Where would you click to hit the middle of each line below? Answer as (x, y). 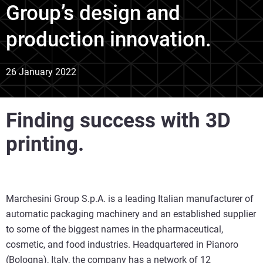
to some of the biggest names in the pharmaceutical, (114, 229)
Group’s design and (93, 13)
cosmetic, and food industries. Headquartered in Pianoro (122, 245)
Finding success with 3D (118, 121)
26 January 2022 (41, 72)
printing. (45, 144)
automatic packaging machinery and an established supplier (131, 214)
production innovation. (109, 40)
